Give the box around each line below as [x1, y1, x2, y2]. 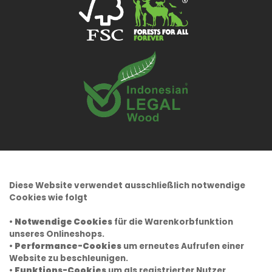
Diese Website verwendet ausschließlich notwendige [9, 179, 245, 191]
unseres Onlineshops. [9, 228, 104, 240]
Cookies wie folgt [9, 191, 87, 203]
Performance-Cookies [15, 240, 121, 252]
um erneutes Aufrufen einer [121, 240, 244, 252]
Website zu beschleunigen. [9, 252, 128, 264]
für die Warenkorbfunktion [112, 216, 233, 228]
